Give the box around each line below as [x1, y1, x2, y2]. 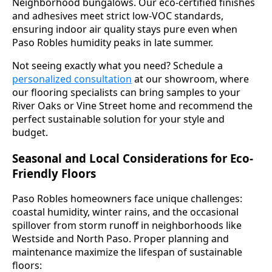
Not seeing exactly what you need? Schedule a [12, 58, 223, 72]
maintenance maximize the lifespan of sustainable [12, 245, 242, 259]
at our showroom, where [132, 72, 249, 86]
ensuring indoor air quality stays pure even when [12, 22, 237, 36]
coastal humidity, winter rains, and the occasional [12, 205, 239, 219]
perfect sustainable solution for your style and [12, 112, 225, 126]
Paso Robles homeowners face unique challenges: [12, 192, 242, 206]
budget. [12, 125, 48, 139]
